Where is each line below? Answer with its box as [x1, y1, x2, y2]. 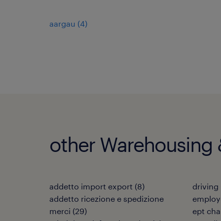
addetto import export [49, 182, 133, 191]
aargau [49, 19, 75, 28]
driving [192, 182, 219, 191]
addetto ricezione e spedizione [49, 194, 164, 203]
